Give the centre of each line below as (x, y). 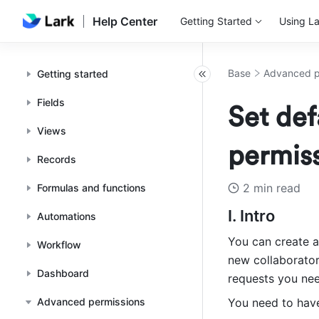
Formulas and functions (91, 188)
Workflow (59, 245)
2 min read (272, 188)
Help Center (125, 21)
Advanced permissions (91, 302)
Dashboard (63, 273)
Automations (67, 216)
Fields (51, 102)
